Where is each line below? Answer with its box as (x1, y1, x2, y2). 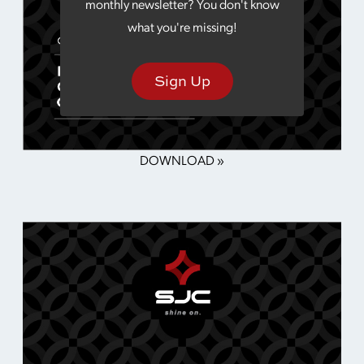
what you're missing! (127, 18, 237, 36)
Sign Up (154, 71, 210, 92)
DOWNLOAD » (140, 150, 224, 168)
